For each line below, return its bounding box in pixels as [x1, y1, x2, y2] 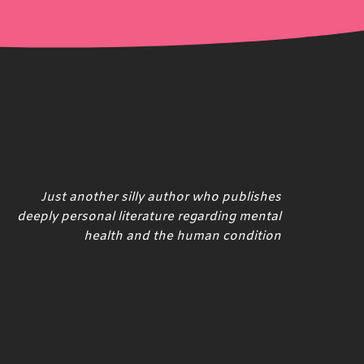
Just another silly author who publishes [41, 188, 281, 206]
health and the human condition [84, 227, 281, 245]
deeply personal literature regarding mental [17, 208, 281, 225]
